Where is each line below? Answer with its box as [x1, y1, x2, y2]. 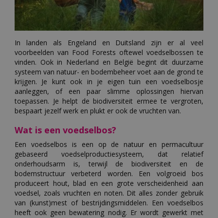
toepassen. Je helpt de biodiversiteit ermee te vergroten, [15, 96, 203, 106]
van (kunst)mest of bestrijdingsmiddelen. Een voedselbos [15, 198, 203, 208]
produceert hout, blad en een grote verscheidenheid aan [15, 179, 203, 188]
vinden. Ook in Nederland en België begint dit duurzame [15, 57, 203, 67]
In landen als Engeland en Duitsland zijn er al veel [15, 38, 203, 48]
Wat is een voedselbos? [15, 124, 116, 136]
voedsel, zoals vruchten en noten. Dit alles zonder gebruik [15, 188, 203, 198]
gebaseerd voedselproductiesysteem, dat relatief [15, 149, 203, 159]
